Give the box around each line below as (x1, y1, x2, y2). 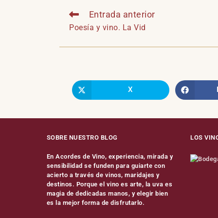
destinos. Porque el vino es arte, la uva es (46, 180, 173, 188)
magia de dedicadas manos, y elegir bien (46, 189, 168, 197)
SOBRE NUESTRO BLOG (46, 133, 118, 141)
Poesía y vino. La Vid (69, 22, 146, 32)
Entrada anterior (89, 9, 155, 19)
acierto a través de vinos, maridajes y (46, 171, 160, 179)
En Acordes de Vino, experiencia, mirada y (46, 152, 173, 160)
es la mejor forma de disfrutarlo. (46, 199, 145, 206)
